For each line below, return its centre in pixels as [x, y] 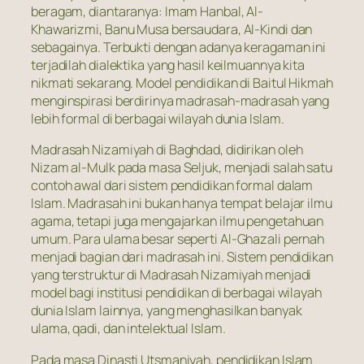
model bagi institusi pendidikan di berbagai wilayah [176, 293]
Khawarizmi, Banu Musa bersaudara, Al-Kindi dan [172, 30]
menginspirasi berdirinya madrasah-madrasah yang [180, 101]
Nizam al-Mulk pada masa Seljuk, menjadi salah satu [182, 168]
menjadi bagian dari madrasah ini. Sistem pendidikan [182, 257]
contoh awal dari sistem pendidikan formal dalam [172, 186]
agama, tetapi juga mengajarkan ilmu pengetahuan [178, 221]
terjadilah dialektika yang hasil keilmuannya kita [168, 65]
